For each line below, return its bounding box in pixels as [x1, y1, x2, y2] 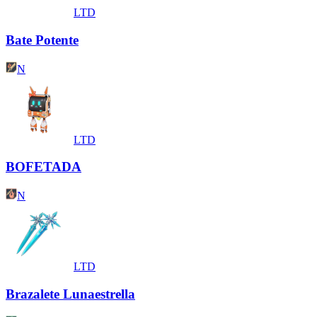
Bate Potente [6, 33, 79, 48]
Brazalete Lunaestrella [6, 286, 135, 301]
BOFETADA [6, 159, 81, 175]
